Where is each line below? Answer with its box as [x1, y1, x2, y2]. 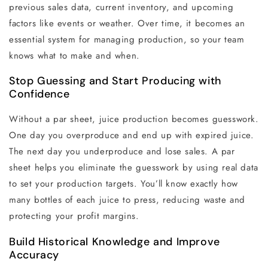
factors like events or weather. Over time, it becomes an [9, 16, 245, 30]
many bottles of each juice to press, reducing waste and [9, 193, 246, 207]
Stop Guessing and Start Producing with [9, 74, 221, 89]
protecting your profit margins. [9, 209, 139, 223]
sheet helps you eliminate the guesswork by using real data [9, 161, 258, 175]
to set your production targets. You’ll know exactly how [9, 177, 239, 191]
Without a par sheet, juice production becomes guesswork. [9, 112, 259, 126]
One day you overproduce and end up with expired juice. [9, 129, 254, 142]
